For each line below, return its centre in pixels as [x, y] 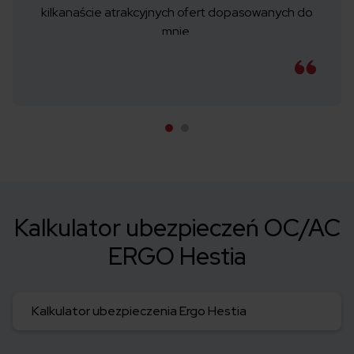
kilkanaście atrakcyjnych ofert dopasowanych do [177, 13]
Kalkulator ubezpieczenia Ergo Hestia [139, 311]
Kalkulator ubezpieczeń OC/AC [177, 228]
